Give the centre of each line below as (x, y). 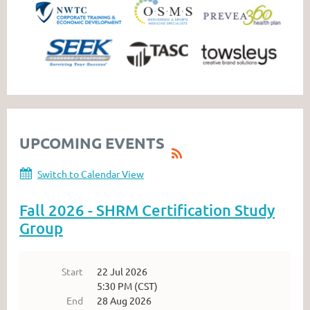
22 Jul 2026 (122, 271)
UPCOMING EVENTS (92, 143)
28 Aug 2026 (124, 300)
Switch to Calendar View (91, 173)
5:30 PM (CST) (127, 285)
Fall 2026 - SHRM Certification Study (147, 210)
